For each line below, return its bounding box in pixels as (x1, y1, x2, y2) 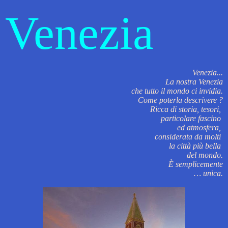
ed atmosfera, (177, 123, 223, 132)
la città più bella (169, 141, 223, 150)
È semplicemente (168, 159, 223, 168)
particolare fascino (161, 113, 223, 123)
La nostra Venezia (165, 77, 223, 86)
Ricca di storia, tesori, (150, 104, 223, 113)
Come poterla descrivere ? (138, 95, 223, 104)
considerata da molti (155, 132, 223, 141)
